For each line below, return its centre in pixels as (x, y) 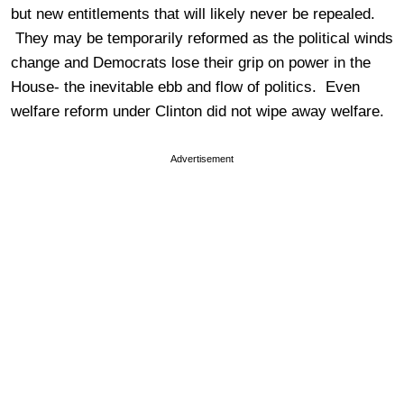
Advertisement (202, 159)
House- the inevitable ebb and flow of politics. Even (185, 87)
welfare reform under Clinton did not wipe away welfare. (197, 112)
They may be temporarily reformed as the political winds (202, 39)
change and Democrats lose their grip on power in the (191, 63)
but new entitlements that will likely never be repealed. (193, 14)
